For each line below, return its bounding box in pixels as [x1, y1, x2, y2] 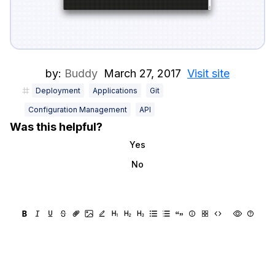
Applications [93, 85, 137, 95]
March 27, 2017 [104, 66, 181, 80]
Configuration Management [28, 104, 127, 114]
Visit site [187, 66, 230, 80]
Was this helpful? [10, 120, 103, 133]
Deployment [36, 85, 80, 95]
